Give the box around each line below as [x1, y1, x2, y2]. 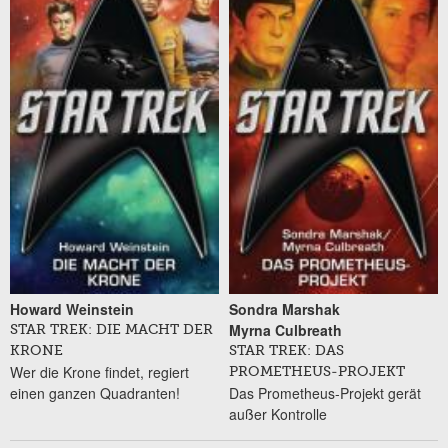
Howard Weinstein [10, 298, 134, 319]
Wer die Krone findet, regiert [10, 361, 189, 382]
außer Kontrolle [228, 403, 327, 424]
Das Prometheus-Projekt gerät [228, 382, 421, 403]
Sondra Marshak [228, 298, 340, 319]
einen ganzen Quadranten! [10, 382, 180, 403]
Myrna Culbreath [228, 319, 342, 340]
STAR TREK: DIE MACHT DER [10, 322, 213, 337]
